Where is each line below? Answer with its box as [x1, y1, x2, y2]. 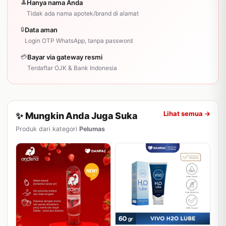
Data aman [25, 26, 58, 34]
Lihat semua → [163, 109, 210, 118]
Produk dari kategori [16, 125, 79, 133]
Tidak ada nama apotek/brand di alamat [27, 10, 139, 17]
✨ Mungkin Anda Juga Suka [16, 110, 138, 121]
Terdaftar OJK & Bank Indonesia [27, 64, 117, 72]
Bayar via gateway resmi [27, 53, 102, 61]
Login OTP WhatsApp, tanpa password [25, 37, 133, 44]
